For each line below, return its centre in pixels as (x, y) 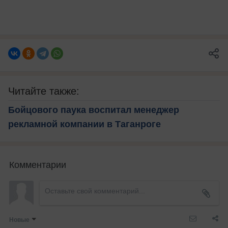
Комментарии (38, 164)
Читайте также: (44, 91)
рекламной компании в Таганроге (84, 124)
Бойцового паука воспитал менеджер (94, 110)
